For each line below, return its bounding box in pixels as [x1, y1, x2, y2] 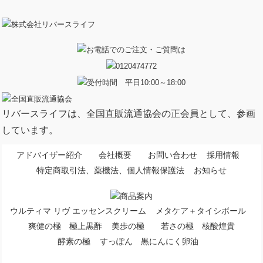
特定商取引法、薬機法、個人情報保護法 [36, 165, 184, 175]
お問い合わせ [147, 150, 197, 160]
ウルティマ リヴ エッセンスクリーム [9, 205, 146, 215]
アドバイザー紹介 [16, 150, 82, 160]
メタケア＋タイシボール [155, 205, 246, 215]
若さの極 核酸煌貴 [160, 221, 235, 231]
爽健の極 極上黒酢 [28, 221, 102, 231]
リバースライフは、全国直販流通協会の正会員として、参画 [2, 108, 256, 119]
